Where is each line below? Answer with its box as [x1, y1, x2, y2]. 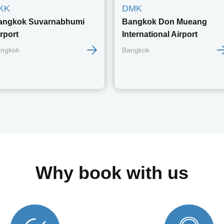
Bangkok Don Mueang [122, 17, 207, 26]
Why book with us [35, 162, 188, 183]
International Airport [122, 30, 197, 38]
